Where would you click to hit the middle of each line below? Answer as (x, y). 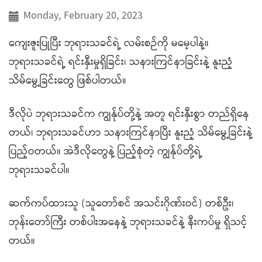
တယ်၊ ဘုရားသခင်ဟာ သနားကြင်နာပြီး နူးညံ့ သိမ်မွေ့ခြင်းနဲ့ (131, 133)
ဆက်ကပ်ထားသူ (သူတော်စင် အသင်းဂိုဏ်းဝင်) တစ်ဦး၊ (121, 204)
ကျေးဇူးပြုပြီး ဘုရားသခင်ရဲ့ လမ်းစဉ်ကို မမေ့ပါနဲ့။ (109, 44)
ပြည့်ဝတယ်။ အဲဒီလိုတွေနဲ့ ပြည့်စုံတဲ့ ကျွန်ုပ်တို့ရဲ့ (106, 152)
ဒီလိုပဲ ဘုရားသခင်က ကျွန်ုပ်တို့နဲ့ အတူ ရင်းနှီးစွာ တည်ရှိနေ (129, 114)
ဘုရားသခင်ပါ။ (39, 170)
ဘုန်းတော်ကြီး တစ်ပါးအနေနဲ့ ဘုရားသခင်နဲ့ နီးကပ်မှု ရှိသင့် (128, 223)
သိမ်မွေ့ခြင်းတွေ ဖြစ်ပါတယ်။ (68, 81)
